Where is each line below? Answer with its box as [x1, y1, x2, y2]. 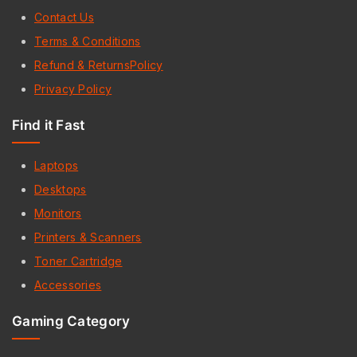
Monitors [34, 206, 82, 220]
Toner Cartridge [34, 254, 123, 268]
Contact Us [34, 10, 94, 24]
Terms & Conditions [34, 34, 141, 48]
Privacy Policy [34, 82, 112, 96]
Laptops [34, 159, 79, 172]
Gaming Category [12, 313, 131, 329]
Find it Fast [12, 117, 85, 133]
